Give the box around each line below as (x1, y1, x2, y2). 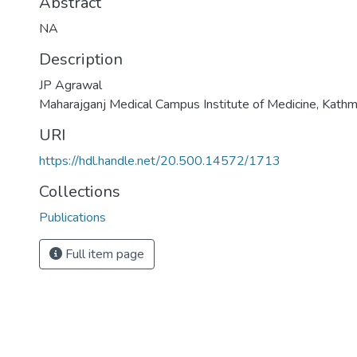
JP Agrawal (39, 76, 102, 95)
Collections (39, 181, 120, 203)
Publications (39, 209, 106, 227)
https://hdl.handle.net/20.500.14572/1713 (39, 152, 280, 171)
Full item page (62, 245, 144, 264)
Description (39, 49, 123, 71)
